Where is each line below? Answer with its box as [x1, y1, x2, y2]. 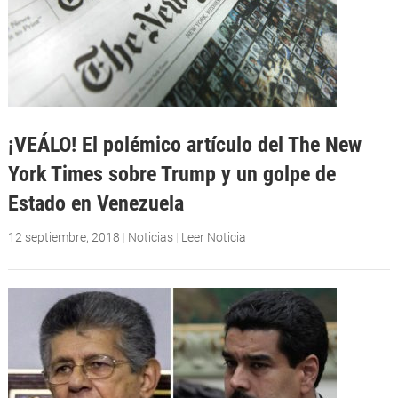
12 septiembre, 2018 [7, 230, 120, 245]
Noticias [127, 230, 173, 245]
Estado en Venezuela [7, 190, 184, 217]
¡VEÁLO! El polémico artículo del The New [7, 131, 362, 158]
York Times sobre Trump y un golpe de [7, 161, 336, 187]
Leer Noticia [180, 230, 246, 245]
